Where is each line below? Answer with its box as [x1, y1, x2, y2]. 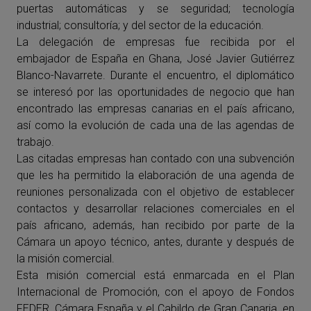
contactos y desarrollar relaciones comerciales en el [17, 202, 294, 215]
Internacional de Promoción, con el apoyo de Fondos [17, 285, 294, 299]
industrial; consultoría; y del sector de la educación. [17, 19, 264, 32]
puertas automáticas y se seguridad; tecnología [17, 2, 294, 15]
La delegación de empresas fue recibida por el [17, 35, 294, 49]
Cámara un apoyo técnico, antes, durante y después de [17, 235, 294, 249]
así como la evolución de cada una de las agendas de [17, 119, 294, 132]
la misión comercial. [17, 252, 115, 265]
